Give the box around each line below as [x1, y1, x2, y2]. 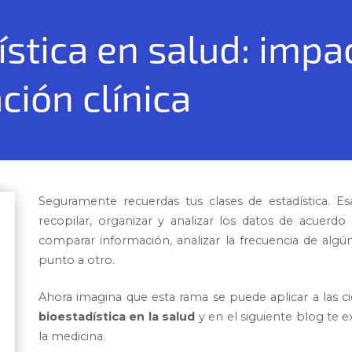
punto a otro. [38, 253, 115, 267]
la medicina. [38, 328, 105, 343]
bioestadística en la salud [38, 309, 199, 324]
